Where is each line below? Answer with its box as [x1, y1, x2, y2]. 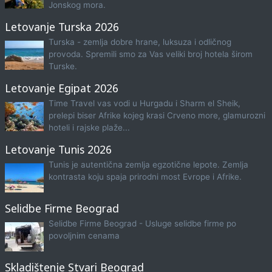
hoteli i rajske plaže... [48, 123, 130, 133]
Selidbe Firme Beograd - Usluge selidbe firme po [48, 219, 236, 229]
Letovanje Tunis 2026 [4, 142, 112, 157]
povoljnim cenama [48, 231, 120, 241]
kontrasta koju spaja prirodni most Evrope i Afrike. [48, 172, 242, 182]
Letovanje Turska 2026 [4, 19, 119, 35]
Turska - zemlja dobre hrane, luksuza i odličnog [48, 37, 231, 47]
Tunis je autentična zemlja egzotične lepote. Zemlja [48, 160, 248, 170]
